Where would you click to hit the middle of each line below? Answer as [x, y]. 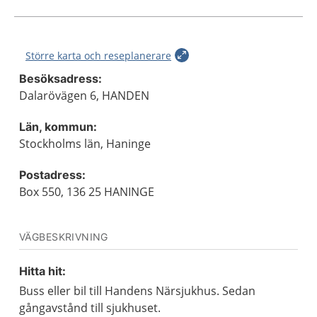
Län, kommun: [58, 127]
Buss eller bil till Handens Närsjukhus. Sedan [137, 291]
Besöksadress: [60, 79]
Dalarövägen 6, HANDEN [84, 96]
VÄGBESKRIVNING [64, 237]
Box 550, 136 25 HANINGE [87, 192]
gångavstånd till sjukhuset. [90, 308]
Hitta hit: [42, 271]
